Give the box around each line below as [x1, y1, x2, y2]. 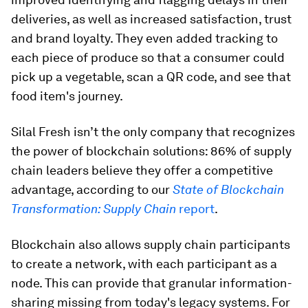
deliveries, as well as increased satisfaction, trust [11, 11, 291, 26]
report [176, 201, 214, 216]
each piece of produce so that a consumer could [11, 49, 285, 65]
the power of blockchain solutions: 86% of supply [11, 143, 291, 158]
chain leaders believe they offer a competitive [11, 162, 273, 177]
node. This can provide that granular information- [11, 275, 292, 290]
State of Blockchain [173, 181, 284, 197]
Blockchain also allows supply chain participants [11, 236, 290, 252]
